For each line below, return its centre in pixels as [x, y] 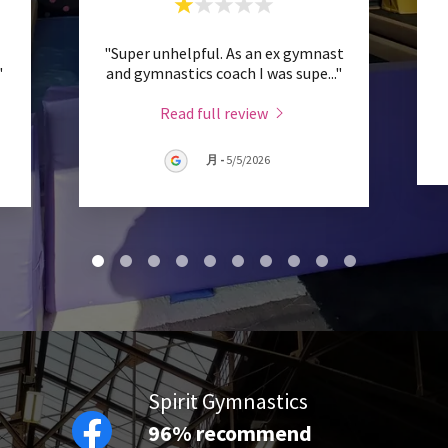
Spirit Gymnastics [227, 400]
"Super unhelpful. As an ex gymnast [224, 52]
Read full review [214, 112]
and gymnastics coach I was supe [217, 72]
